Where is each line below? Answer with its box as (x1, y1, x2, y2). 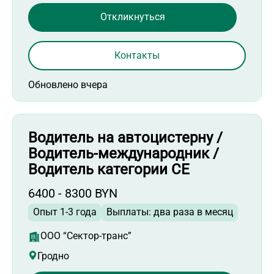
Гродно (37, 250, 69, 262)
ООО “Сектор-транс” (40, 229, 131, 242)
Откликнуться (100, 11, 165, 23)
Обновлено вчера (28, 78, 108, 91)
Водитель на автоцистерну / (28, 128, 223, 146)
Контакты (114, 49, 160, 61)
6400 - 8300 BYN (28, 185, 117, 201)
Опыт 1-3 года (33, 206, 97, 218)
